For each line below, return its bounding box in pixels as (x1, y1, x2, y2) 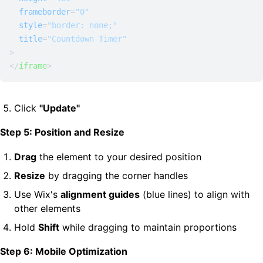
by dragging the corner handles (45, 170, 188, 181)
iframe (19, 61, 47, 70)
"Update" (39, 102, 80, 114)
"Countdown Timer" (47, 34, 127, 43)
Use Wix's (14, 188, 60, 200)
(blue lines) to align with (140, 188, 249, 200)
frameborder (19, 7, 70, 16)
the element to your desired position (36, 151, 201, 163)
